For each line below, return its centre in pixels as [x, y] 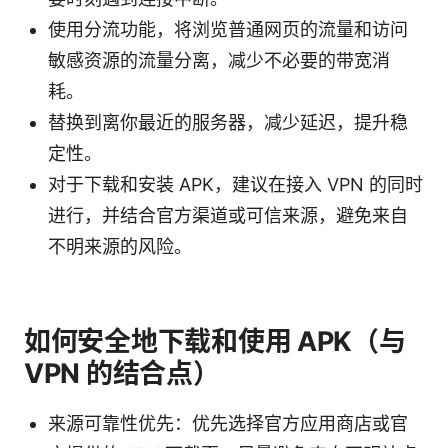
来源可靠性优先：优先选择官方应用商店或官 [228, 423]
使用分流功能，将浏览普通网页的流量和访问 [228, 29]
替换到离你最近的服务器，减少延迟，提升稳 [228, 122]
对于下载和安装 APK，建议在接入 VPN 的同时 [235, 184]
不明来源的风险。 [120, 246]
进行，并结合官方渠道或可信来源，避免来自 [228, 215]
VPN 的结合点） [122, 373]
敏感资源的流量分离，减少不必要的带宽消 [219, 60]
